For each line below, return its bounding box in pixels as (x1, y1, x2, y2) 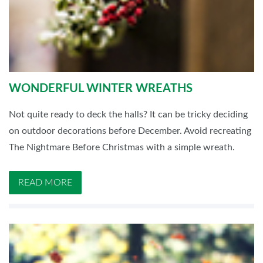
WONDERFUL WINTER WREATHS (9, 83, 193, 95)
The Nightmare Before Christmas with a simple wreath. (9, 143, 235, 153)
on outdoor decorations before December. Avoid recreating (9, 126, 251, 136)
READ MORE (18, 178, 72, 188)
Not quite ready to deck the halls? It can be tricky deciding (9, 110, 248, 120)
